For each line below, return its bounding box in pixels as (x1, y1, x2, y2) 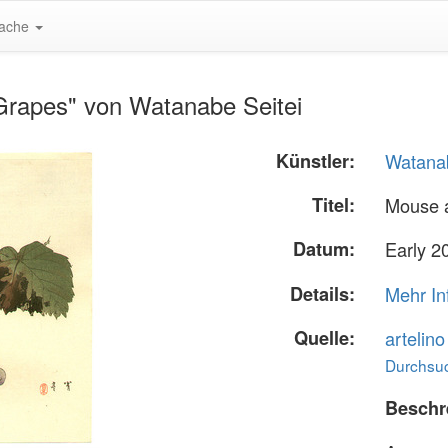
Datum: (293, 236, 356, 263)
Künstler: (276, 148, 356, 174)
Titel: (312, 192, 356, 219)
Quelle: (294, 324, 356, 351)
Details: (290, 280, 356, 307)
